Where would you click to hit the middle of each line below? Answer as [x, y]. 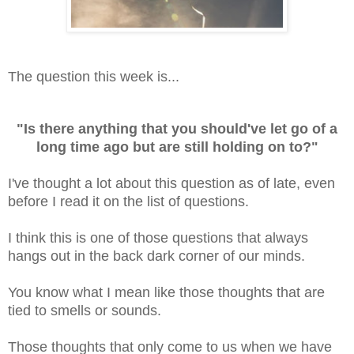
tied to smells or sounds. [85, 311]
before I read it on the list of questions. [128, 202]
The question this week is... [94, 77]
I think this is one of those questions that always [158, 238]
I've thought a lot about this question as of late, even [171, 184]
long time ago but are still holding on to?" [177, 147]
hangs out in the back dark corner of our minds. [156, 256]
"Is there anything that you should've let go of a [177, 129]
